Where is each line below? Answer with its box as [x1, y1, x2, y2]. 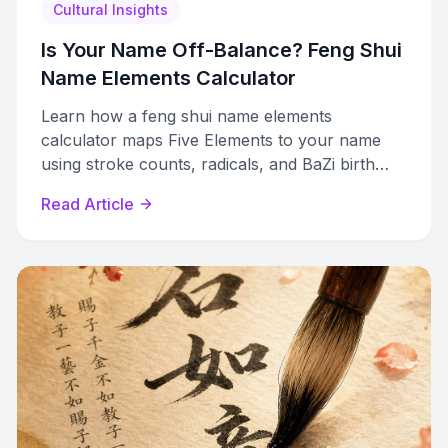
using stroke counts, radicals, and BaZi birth [41, 154, 375, 174]
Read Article [41, 194, 134, 214]
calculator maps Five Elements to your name [41, 130, 381, 150]
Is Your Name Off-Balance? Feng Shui [41, 38, 402, 62]
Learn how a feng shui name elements [41, 106, 332, 126]
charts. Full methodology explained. [41, 178, 310, 198]
